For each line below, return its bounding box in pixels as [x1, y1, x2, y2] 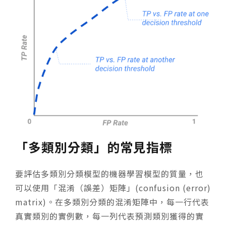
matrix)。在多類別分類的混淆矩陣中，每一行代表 [15, 195, 209, 208]
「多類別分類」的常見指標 [15, 137, 173, 156]
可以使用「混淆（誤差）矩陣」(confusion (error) [15, 181, 211, 194]
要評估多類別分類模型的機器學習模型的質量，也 [15, 167, 204, 180]
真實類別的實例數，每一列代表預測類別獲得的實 [15, 209, 204, 222]
